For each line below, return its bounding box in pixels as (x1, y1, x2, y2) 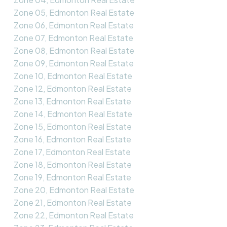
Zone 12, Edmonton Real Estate (13, 83, 132, 94)
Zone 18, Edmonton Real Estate (13, 159, 132, 170)
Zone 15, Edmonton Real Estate (13, 121, 132, 132)
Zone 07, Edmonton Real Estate (13, 32, 133, 43)
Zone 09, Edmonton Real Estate (13, 57, 134, 68)
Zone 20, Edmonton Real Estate (13, 184, 134, 195)
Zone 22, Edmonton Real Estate (13, 209, 134, 220)
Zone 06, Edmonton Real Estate (13, 19, 134, 30)
